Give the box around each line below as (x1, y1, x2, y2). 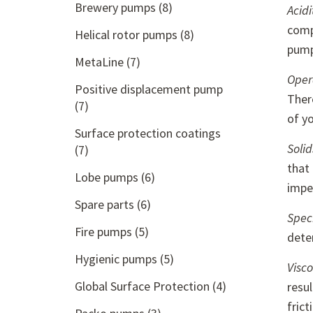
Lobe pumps (75, 169, 141, 185)
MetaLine (75, 54, 126, 70)
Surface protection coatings (75, 125, 221, 141)
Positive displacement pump (75, 81, 223, 97)
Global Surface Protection (75, 278, 212, 294)
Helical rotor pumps (75, 27, 180, 43)
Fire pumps (75, 224, 135, 240)
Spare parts (75, 196, 137, 212)
